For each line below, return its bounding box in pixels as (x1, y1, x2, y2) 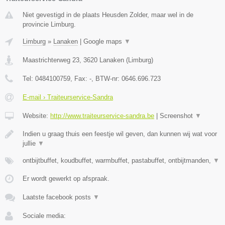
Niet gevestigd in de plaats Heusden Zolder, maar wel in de (23, 11, 193, 19)
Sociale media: (23, 211, 66, 219)
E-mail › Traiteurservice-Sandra (23, 93, 113, 101)
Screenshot (160, 111, 195, 120)
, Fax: (70, 74, 89, 82)
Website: (23, 111, 50, 120)
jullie (23, 139, 38, 147)
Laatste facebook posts (23, 193, 93, 201)
